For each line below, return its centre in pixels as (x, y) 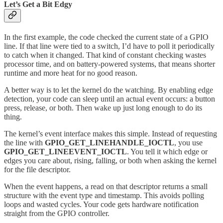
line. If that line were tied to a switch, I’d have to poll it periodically (109, 46)
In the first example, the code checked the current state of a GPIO (106, 37)
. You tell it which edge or (167, 152)
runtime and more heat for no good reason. (71, 73)
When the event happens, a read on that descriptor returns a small (106, 187)
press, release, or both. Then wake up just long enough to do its (103, 108)
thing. (13, 117)
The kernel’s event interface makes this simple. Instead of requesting (111, 134)
